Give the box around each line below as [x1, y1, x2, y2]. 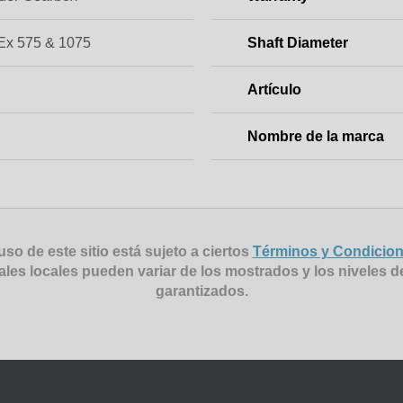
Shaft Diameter [246, 34, 348, 50]
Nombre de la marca [246, 128, 384, 144]
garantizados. [155, 282, 248, 299]
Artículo [246, 81, 301, 97]
